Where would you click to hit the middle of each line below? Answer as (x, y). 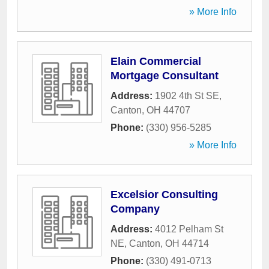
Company (135, 209)
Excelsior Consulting (164, 195)
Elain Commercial (156, 61)
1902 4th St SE (187, 96)
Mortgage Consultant (165, 76)
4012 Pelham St (189, 229)
